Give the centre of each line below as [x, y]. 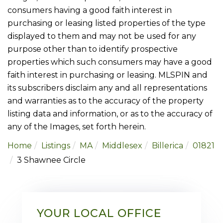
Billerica [167, 145]
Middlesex [122, 145]
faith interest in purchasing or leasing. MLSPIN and [108, 75]
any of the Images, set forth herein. [77, 126]
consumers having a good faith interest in [90, 10]
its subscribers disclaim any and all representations [107, 88]
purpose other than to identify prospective [93, 49]
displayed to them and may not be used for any [102, 36]
